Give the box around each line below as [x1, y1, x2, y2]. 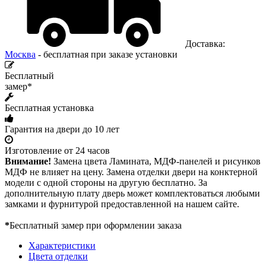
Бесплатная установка [5, 102, 94, 113]
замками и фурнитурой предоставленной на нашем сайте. [5, 198, 239, 209]
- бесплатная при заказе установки [36, 49, 178, 59]
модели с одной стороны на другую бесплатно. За [5, 177, 207, 188]
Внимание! [5, 156, 51, 166]
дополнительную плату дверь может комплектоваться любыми [5, 188, 260, 198]
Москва [5, 49, 36, 59]
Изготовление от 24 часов [5, 145, 110, 156]
